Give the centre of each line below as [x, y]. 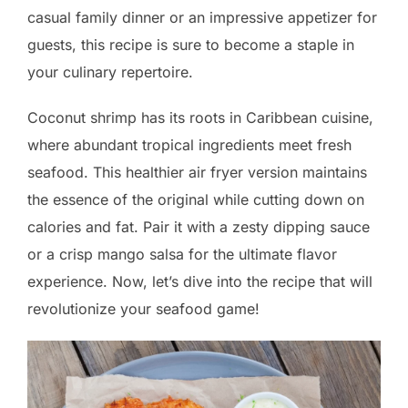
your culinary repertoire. [110, 72]
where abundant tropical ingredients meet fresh [189, 145]
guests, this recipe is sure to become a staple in [191, 45]
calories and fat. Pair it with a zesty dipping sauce [199, 227]
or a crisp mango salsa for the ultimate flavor [182, 254]
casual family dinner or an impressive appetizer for [202, 17]
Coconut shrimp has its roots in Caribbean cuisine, [200, 117]
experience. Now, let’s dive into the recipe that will [200, 281]
